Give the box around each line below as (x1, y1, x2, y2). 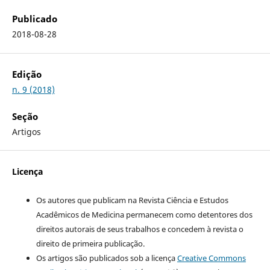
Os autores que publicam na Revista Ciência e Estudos (36, 194, 228, 206)
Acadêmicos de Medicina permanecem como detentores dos (36, 209, 253, 220)
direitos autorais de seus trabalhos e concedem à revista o (36, 223, 243, 234)
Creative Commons (177, 252, 246, 263)
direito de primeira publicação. (36, 237, 145, 249)
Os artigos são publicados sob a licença (36, 252, 177, 263)
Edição (11, 67, 42, 81)
